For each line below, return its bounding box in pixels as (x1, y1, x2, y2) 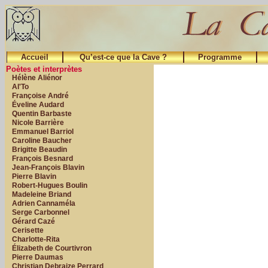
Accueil (21, 53, 48, 62)
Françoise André (12, 92, 69, 100)
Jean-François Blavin (12, 163, 84, 172)
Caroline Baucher (12, 136, 72, 145)
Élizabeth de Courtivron (12, 244, 92, 252)
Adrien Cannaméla (12, 199, 75, 208)
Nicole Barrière (12, 118, 64, 127)
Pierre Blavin (12, 172, 56, 181)
